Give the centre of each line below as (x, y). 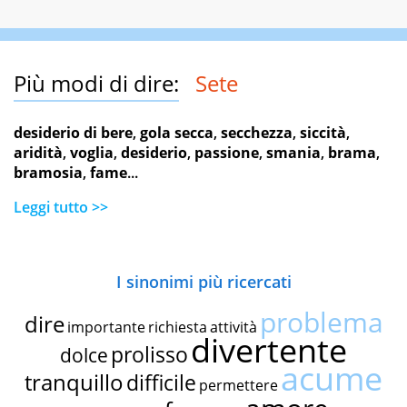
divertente (269, 351)
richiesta (177, 328)
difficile (161, 383)
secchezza (257, 133)
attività (233, 328)
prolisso (149, 355)
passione (227, 153)
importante (106, 328)
